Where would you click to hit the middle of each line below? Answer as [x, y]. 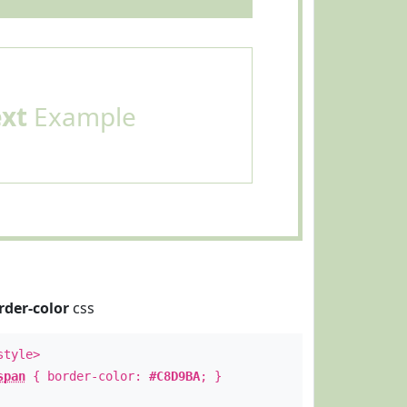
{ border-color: [87, 376]
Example [81, 116]
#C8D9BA [174, 376]
